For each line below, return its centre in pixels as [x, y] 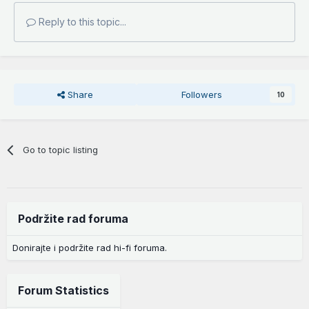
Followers [202, 94]
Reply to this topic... [81, 21]
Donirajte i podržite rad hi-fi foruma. [90, 247]
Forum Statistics [63, 290]
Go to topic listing [61, 149]
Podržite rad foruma [73, 218]
